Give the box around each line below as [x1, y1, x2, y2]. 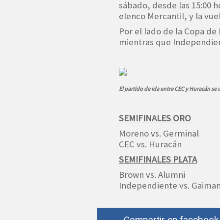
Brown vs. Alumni [119, 169, 185, 180]
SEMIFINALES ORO [119, 112, 191, 124]
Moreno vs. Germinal [119, 128, 199, 139]
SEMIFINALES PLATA [119, 154, 197, 165]
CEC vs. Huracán [119, 138, 182, 150]
